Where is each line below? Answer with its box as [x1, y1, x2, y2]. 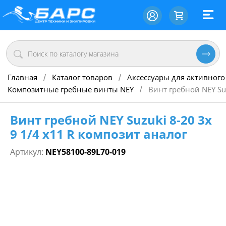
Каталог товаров [52, 72, 112, 83]
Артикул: [10, 146, 45, 157]
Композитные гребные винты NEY [8, 84, 134, 94]
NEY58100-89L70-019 [45, 146, 126, 157]
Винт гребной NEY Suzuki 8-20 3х [10, 111, 212, 128]
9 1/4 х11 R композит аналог [10, 126, 187, 142]
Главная [8, 72, 37, 83]
